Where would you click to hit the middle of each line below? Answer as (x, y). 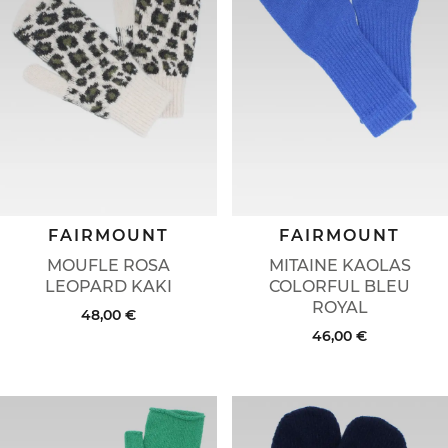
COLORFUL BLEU (340, 286)
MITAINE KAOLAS (339, 265)
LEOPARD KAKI (108, 286)
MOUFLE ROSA (108, 265)
